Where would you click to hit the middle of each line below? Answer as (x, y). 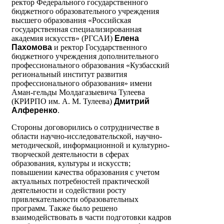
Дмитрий (132, 101)
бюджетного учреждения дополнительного (85, 56)
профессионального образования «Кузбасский (90, 65)
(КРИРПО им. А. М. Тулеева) (63, 101)
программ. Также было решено (64, 208)
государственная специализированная (76, 29)
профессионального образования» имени (82, 83)
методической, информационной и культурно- (90, 145)
